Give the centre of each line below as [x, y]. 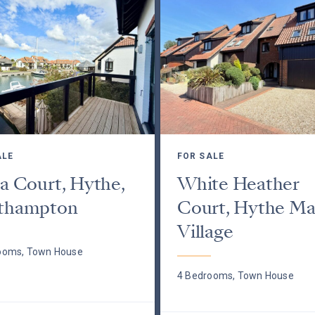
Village [205, 232]
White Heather [238, 184]
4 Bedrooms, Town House [235, 276]
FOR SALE [200, 156]
